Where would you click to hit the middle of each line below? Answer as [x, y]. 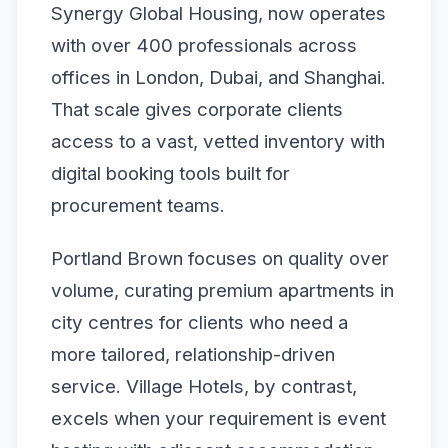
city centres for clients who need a [199, 322]
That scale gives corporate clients [197, 109]
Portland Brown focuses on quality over [220, 258]
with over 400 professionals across [204, 45]
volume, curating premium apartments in [222, 290]
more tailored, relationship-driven [193, 354]
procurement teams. [138, 205]
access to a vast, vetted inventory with [218, 141]
